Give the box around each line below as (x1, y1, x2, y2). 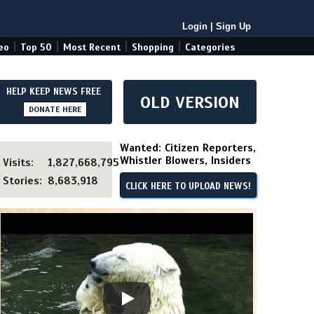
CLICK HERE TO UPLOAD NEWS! (125, 181, 251, 192)
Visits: (3, 156, 34, 169)
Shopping (132, 41, 174, 53)
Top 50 (20, 41, 52, 53)
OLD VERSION (140, 92, 240, 113)
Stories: (3, 175, 42, 187)
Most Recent (63, 41, 121, 53)
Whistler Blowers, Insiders (120, 154, 251, 167)
